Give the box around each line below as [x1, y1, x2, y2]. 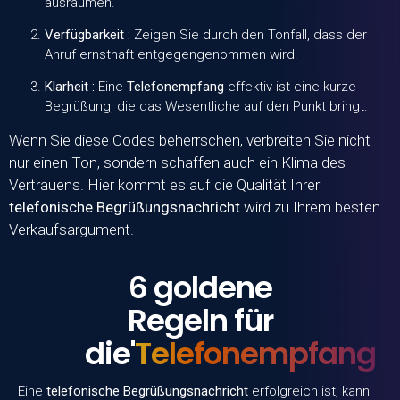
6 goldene [128, 266, 272, 310]
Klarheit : [45, 79, 95, 96]
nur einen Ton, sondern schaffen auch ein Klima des [9, 153, 346, 171]
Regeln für [127, 299, 273, 343]
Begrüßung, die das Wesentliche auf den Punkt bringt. [45, 98, 368, 115]
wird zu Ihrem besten [240, 197, 380, 216]
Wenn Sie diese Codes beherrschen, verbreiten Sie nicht [9, 130, 371, 149]
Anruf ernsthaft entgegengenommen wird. [45, 46, 298, 63]
